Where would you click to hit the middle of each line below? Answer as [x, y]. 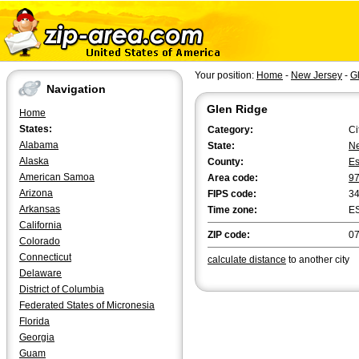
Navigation [76, 89]
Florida [34, 321]
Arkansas [40, 209]
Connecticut [45, 257]
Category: [230, 130]
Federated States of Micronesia [87, 305]
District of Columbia [62, 289]
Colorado [40, 241]
